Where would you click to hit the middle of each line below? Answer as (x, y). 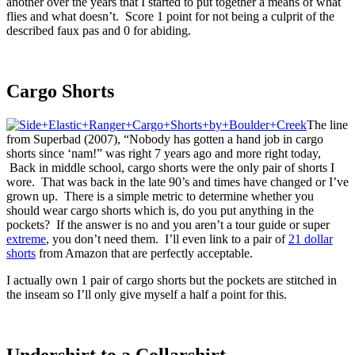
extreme (26, 239)
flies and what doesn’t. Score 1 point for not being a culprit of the (170, 16)
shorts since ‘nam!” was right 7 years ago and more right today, (164, 153)
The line (327, 124)
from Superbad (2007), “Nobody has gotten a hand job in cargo (165, 139)
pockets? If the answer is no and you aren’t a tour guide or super (168, 224)
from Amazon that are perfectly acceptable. (144, 253)
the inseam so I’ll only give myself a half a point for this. (147, 294)
